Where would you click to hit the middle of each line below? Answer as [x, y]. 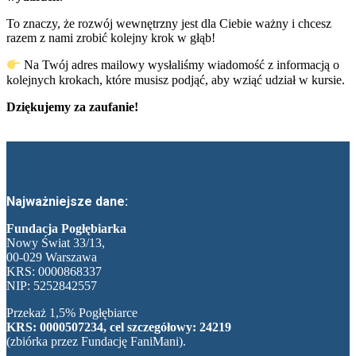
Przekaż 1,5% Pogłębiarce [72, 312]
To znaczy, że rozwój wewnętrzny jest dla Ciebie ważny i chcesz [169, 24]
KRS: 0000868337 [54, 271]
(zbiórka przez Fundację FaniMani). [96, 341]
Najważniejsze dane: [67, 201]
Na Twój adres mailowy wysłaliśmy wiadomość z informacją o [180, 65]
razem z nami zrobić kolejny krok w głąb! [111, 38]
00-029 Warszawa [52, 257]
